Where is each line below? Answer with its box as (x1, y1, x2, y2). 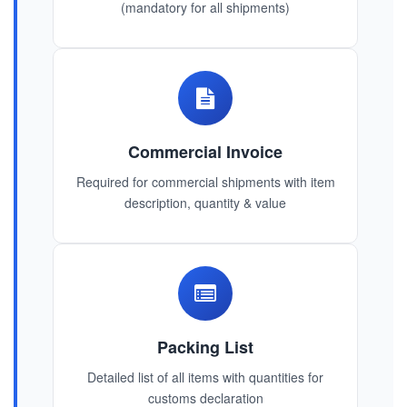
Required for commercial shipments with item (75, 173, 335, 192)
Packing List (157, 335, 253, 360)
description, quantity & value (124, 194, 286, 213)
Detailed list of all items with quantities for (87, 368, 323, 387)
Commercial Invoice (128, 140, 283, 164)
